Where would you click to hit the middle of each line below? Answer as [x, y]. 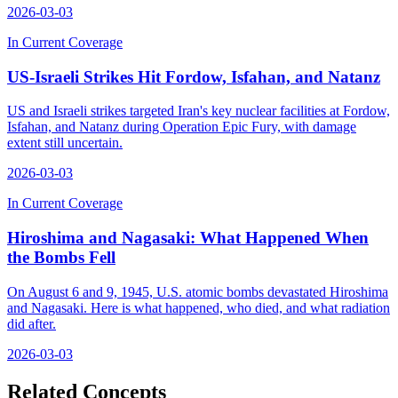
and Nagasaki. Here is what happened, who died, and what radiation [199, 307]
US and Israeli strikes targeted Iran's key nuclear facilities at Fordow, [199, 111]
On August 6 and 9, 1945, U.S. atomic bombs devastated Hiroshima [198, 291]
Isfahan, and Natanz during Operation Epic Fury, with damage [182, 127]
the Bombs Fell [61, 258]
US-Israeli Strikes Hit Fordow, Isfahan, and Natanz [194, 76]
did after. [32, 323]
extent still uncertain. [65, 143]
